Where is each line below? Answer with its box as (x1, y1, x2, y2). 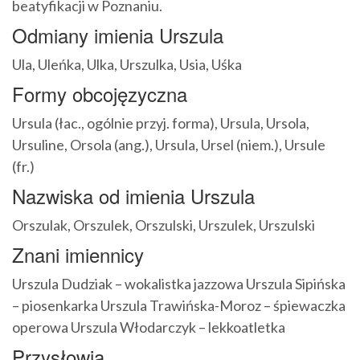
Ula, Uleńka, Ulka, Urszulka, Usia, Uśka (12, 55, 242, 74)
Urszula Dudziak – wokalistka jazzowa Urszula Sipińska (12, 275, 346, 293)
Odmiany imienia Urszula (12, 21, 223, 50)
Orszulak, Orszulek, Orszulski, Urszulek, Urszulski (12, 216, 315, 235)
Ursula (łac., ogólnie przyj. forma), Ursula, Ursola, (12, 114, 309, 133)
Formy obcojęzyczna (12, 80, 187, 108)
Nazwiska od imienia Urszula (12, 182, 255, 211)
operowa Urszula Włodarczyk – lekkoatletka (12, 318, 285, 337)
